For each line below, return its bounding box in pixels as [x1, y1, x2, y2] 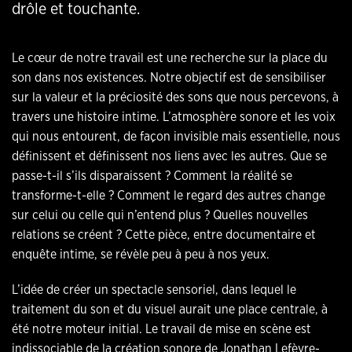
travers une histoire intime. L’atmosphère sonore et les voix [12, 109, 335, 124]
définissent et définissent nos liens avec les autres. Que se [12, 148, 327, 163]
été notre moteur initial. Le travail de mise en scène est [12, 321, 311, 336]
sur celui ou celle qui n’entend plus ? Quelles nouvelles [12, 207, 308, 222]
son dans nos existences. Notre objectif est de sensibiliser [12, 70, 326, 85]
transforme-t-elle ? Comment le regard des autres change [12, 188, 325, 203]
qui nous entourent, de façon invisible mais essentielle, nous [12, 129, 340, 144]
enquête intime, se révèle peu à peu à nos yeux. [12, 247, 269, 262]
